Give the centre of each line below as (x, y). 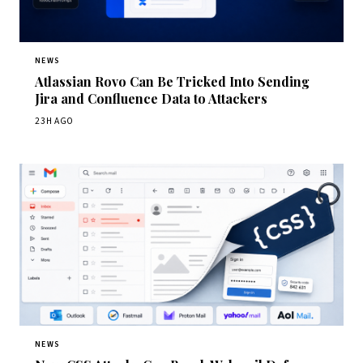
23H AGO (55, 122)
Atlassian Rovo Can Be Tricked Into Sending (173, 82)
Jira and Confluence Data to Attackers (152, 99)
